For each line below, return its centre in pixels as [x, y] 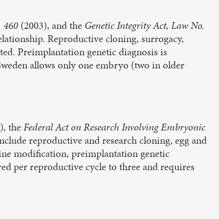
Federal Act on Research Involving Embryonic [114, 127]
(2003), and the [53, 25]
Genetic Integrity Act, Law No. [144, 25]
